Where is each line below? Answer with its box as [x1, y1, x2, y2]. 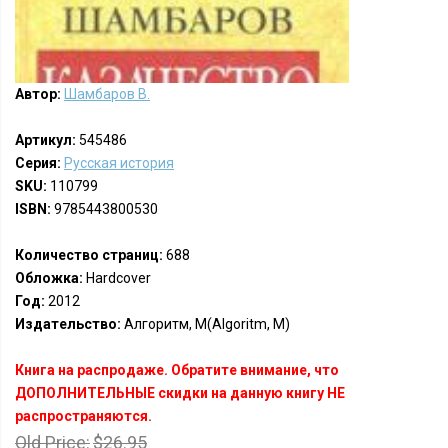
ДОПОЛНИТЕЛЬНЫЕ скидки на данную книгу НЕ [15, 385, 345, 401]
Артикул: [15, 132, 76, 148]
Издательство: [15, 316, 121, 332]
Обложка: [15, 270, 83, 286]
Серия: [15, 155, 61, 171]
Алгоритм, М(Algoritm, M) [121, 316, 290, 332]
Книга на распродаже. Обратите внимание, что [15, 362, 339, 378]
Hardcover [83, 270, 151, 286]
